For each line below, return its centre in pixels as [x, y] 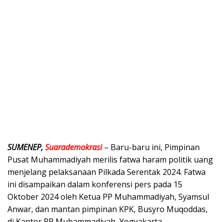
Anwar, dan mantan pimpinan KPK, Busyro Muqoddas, [108, 209]
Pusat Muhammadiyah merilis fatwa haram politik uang [110, 160]
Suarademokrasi [74, 147]
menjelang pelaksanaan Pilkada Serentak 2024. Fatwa [107, 172]
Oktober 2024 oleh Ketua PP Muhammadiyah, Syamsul [108, 197]
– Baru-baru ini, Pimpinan [151, 147]
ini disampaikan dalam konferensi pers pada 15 [95, 185]
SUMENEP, [26, 147]
